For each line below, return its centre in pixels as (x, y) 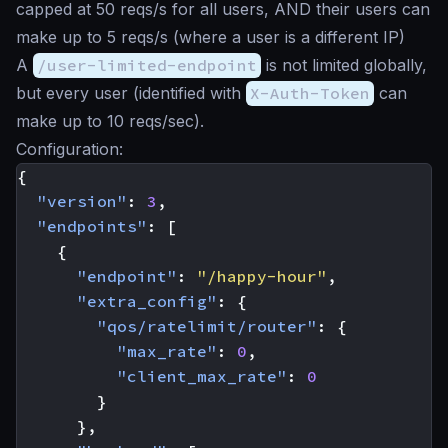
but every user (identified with (131, 93)
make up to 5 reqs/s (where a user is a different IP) (210, 37)
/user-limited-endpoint (147, 65)
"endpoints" (92, 226)
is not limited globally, (344, 65)
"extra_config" (147, 301)
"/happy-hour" (262, 276)
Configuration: (69, 149)
